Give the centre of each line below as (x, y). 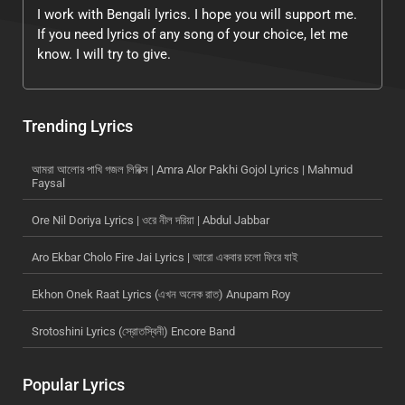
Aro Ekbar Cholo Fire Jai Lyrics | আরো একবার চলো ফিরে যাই (165, 258)
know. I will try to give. (104, 55)
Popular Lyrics (74, 385)
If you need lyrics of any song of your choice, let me (193, 35)
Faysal (48, 184)
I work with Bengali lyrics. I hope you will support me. (197, 15)
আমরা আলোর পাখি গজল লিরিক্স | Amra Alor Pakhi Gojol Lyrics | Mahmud (192, 170)
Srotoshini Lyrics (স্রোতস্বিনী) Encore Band (133, 332)
